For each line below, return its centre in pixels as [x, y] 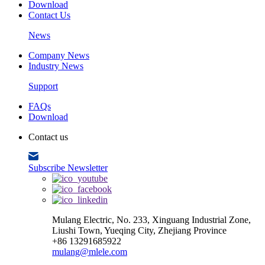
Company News [59, 55]
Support [43, 86]
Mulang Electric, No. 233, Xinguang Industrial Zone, [151, 220]
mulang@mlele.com [90, 252]
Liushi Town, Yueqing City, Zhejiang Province [139, 230]
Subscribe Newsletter [68, 168]
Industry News [56, 66]
